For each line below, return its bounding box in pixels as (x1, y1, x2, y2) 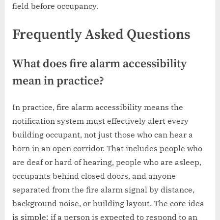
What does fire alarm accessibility (12, 57, 187, 72)
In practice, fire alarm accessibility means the (12, 102, 183, 112)
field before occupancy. (12, 1, 98, 11)
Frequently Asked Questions (12, 26, 191, 44)
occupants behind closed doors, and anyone (12, 170, 176, 181)
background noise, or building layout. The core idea (12, 198, 204, 208)
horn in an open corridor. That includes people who (12, 143, 202, 153)
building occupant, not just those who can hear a (12, 129, 193, 139)
